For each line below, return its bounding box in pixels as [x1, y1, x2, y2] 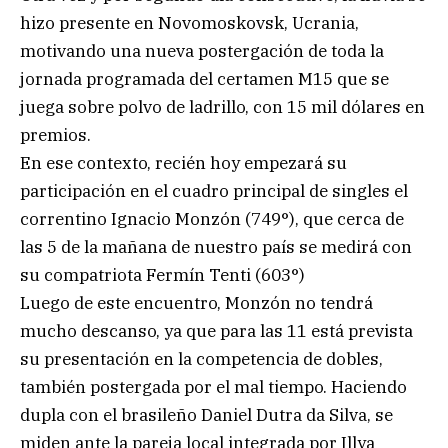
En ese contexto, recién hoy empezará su [20, 152, 347, 175]
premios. [20, 124, 91, 147]
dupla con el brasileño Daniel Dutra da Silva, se [20, 404, 393, 427]
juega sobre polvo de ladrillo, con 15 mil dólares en [20, 96, 425, 119]
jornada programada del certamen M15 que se [20, 68, 389, 91]
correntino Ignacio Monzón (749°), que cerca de [20, 208, 404, 231]
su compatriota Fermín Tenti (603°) [20, 264, 305, 287]
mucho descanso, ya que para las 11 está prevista [20, 320, 413, 343]
